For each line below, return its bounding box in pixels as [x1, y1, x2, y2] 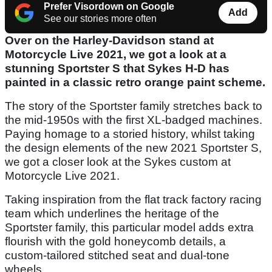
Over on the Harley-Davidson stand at [5, 34, 214, 47]
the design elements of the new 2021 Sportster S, [5, 141, 262, 155]
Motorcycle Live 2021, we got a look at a [5, 48, 226, 61]
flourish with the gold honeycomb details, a [5, 235, 226, 248]
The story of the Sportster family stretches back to [5, 100, 262, 113]
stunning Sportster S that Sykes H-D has [5, 62, 229, 75]
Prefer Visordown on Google [44, 1, 174, 12]
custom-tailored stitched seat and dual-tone [5, 249, 229, 262]
